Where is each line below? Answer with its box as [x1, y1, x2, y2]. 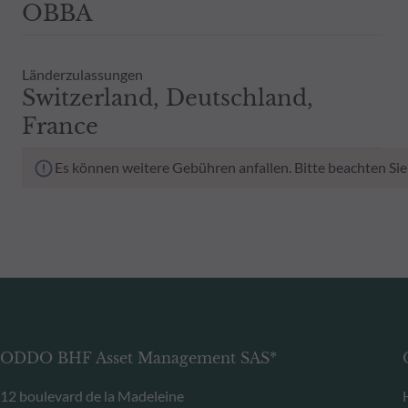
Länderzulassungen [22, 65, 143, 83]
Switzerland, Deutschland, [22, 84, 313, 111]
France [22, 112, 98, 139]
